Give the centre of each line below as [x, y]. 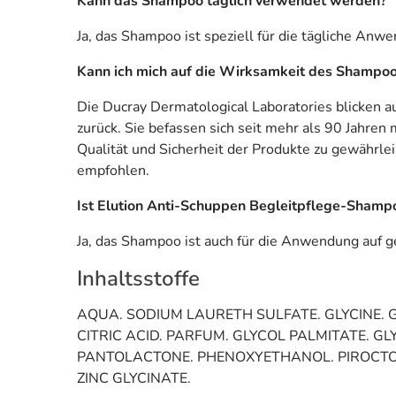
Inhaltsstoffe [138, 278]
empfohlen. [113, 170]
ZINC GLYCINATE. [134, 378]
